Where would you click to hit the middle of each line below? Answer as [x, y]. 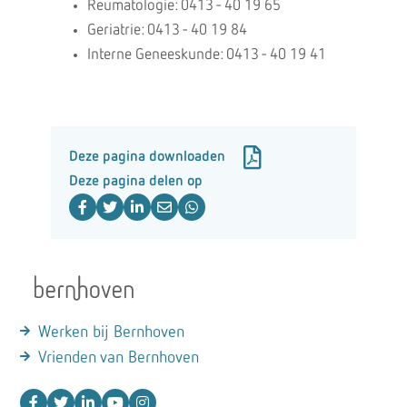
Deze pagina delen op [135, 182]
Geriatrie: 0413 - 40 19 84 [167, 30]
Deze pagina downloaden [147, 157]
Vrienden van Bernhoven [119, 358]
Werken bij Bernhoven [111, 333]
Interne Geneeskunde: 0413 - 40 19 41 [206, 55]
